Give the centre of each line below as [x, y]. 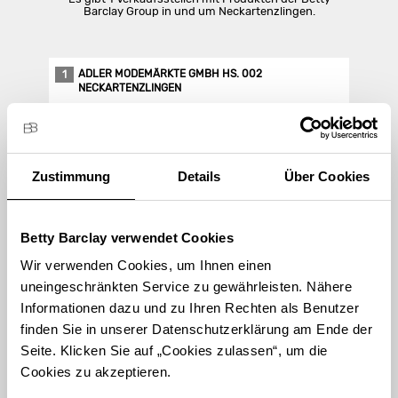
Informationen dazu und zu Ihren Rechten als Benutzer [190, 308]
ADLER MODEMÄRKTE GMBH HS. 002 [170, 74]
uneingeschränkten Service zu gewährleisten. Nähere [186, 287]
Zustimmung [71, 176]
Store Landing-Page [145, 186]
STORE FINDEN [199, 342]
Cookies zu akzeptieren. [96, 372]
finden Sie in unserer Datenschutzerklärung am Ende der [196, 329]
